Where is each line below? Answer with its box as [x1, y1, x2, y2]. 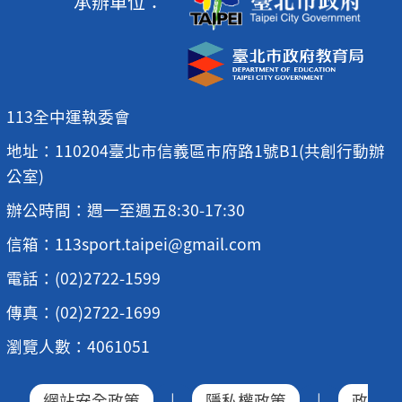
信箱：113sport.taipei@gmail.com [5, 232, 261, 256]
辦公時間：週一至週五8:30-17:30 [5, 198, 245, 222]
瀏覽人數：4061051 [5, 335, 150, 358]
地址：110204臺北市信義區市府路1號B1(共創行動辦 [5, 139, 385, 162]
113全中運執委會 [5, 105, 130, 128]
